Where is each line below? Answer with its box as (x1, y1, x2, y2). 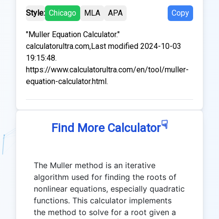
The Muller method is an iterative (34, 160, 155, 170)
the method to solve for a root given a (34, 207, 176, 217)
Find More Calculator (51, 121, 161, 135)
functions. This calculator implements (34, 196, 172, 205)
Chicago (49, 8, 76, 18)
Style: (26, 8, 45, 18)
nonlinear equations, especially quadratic (34, 184, 185, 194)
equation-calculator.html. (26, 77, 108, 86)
